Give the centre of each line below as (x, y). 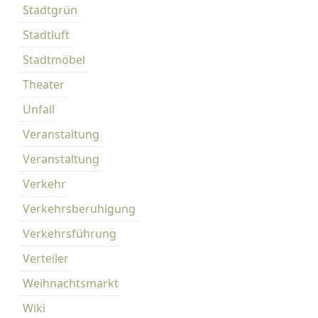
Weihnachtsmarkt (71, 283)
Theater (44, 84)
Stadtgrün (50, 10)
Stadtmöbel (54, 59)
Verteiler (46, 258)
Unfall (39, 109)
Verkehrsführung (70, 233)
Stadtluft (46, 34)
